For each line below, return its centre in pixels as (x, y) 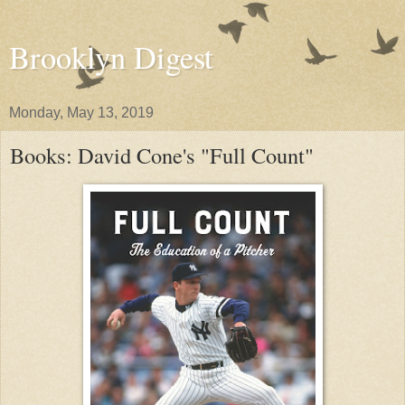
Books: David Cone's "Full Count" (162, 155)
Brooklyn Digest (111, 57)
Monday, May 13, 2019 (81, 113)
